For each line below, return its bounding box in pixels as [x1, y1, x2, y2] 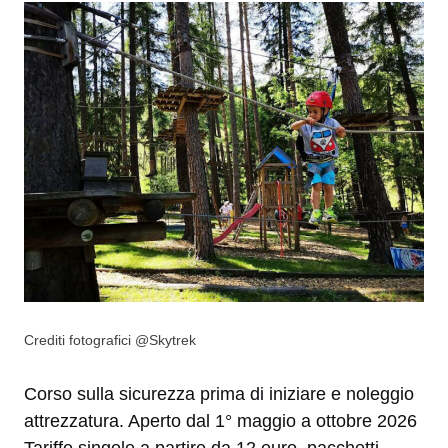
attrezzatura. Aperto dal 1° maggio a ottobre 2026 [24, 411, 417, 432]
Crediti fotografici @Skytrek [24, 333, 196, 349]
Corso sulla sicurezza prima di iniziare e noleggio [24, 384, 414, 405]
